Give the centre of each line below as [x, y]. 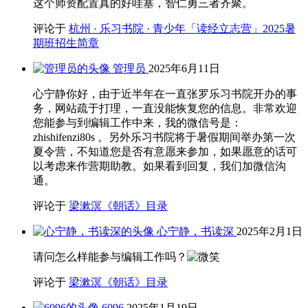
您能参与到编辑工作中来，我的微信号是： [137, 122]
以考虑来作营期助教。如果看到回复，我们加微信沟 [159, 166]
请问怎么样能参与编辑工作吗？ [110, 256]
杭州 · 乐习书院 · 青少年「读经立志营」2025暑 [182, 28]
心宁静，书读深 [195, 231]
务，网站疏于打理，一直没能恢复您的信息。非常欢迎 [165, 108]
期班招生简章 [66, 43]
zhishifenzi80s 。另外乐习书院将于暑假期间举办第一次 [164, 137]
